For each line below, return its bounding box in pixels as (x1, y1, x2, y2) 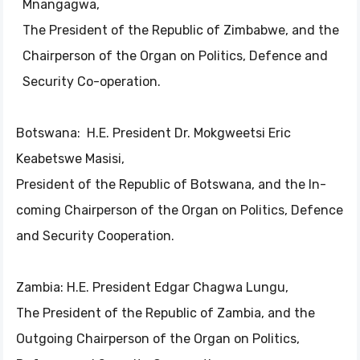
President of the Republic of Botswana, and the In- (16, 177, 326, 192)
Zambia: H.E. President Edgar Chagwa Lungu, (16, 280, 288, 295)
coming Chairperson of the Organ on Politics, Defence (16, 202, 343, 218)
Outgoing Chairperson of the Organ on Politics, (16, 331, 300, 346)
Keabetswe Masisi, (16, 151, 125, 166)
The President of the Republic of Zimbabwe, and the (22, 22, 339, 38)
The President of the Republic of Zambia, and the (16, 305, 315, 321)
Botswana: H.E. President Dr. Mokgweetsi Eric (16, 125, 291, 141)
